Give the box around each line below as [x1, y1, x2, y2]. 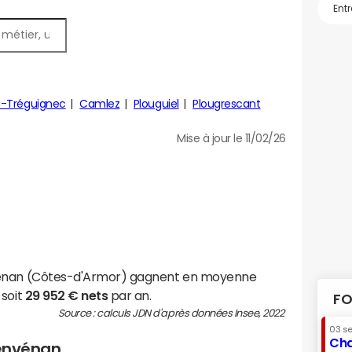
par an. [108, 289, 152, 302]
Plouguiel [133, 98, 179, 109]
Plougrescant [192, 98, 261, 109]
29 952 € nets [24, 289, 108, 302]
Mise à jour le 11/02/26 [177, 133, 286, 144]
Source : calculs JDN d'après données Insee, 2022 [57, 308, 286, 318]
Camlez [79, 98, 120, 109]
